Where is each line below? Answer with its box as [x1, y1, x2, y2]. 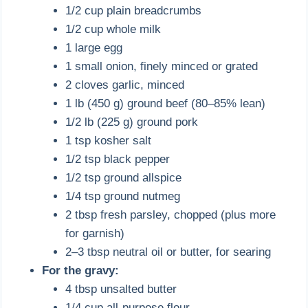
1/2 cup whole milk [65, 22, 162, 36]
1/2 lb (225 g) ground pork [65, 115, 199, 129]
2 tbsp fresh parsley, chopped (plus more [65, 208, 276, 221]
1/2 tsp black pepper [65, 152, 170, 166]
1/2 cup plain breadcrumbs [65, 3, 202, 17]
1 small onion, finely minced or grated [65, 59, 258, 73]
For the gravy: [42, 263, 120, 277]
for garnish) [65, 226, 125, 240]
